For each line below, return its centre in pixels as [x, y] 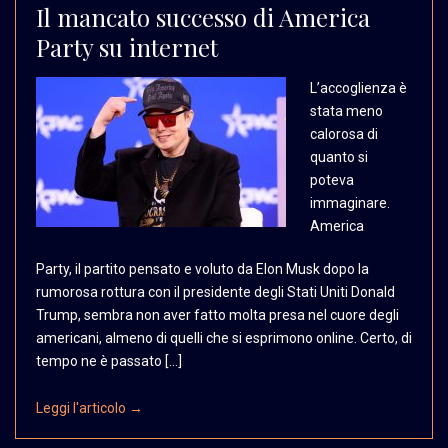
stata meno [346, 110]
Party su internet [127, 46]
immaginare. [350, 202]
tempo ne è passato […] [109, 360]
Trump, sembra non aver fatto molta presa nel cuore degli [217, 314]
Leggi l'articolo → [89, 407]
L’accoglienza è [358, 87]
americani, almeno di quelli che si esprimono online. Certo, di [224, 337]
